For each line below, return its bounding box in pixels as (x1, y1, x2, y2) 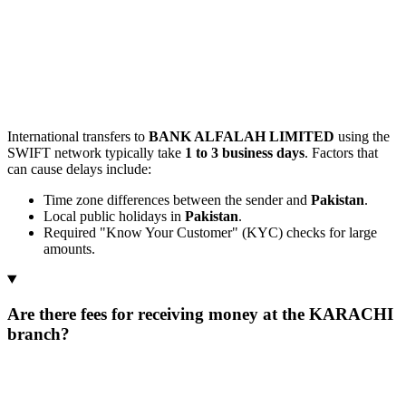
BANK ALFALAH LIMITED (149, 128, 334, 144)
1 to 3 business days (185, 144, 304, 160)
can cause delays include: (7, 160, 151, 177)
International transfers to (7, 128, 149, 144)
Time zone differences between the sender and (43, 191, 311, 208)
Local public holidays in (43, 208, 185, 224)
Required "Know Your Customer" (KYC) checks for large (43, 224, 377, 240)
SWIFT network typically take (7, 144, 185, 160)
